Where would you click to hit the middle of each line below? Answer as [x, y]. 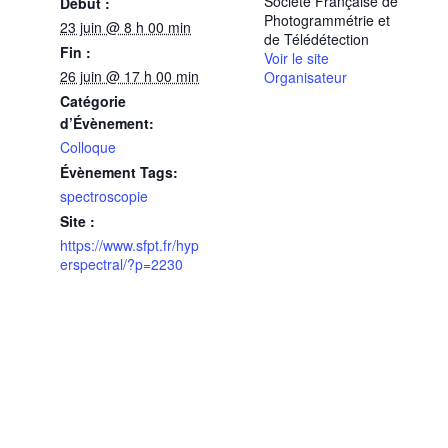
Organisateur [305, 76]
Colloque [88, 146]
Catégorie [93, 100]
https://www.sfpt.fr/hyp [129, 244]
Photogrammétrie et [327, 19]
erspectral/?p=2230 [121, 263]
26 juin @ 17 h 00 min [129, 75]
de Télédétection [316, 38]
